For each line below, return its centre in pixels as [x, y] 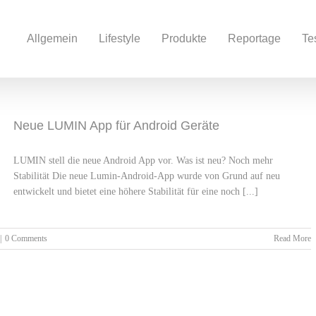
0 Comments [26, 238]
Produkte [184, 38]
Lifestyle [120, 38]
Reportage [254, 38]
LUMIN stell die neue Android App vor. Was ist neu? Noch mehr [143, 160]
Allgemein [52, 38]
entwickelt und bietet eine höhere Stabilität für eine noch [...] [136, 192]
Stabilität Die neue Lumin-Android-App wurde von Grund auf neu [147, 176]
